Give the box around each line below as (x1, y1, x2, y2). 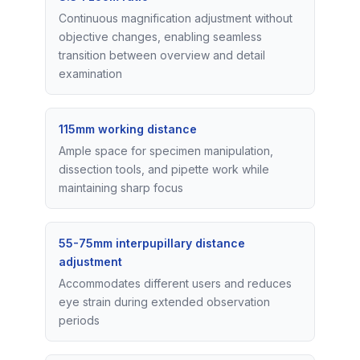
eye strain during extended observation (59, 294, 270, 309)
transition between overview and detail (59, 47, 265, 62)
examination (59, 66, 122, 80)
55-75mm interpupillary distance (59, 235, 245, 250)
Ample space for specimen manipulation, (59, 143, 273, 157)
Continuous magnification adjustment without (59, 10, 292, 25)
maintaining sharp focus (59, 180, 183, 194)
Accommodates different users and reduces (59, 276, 292, 290)
